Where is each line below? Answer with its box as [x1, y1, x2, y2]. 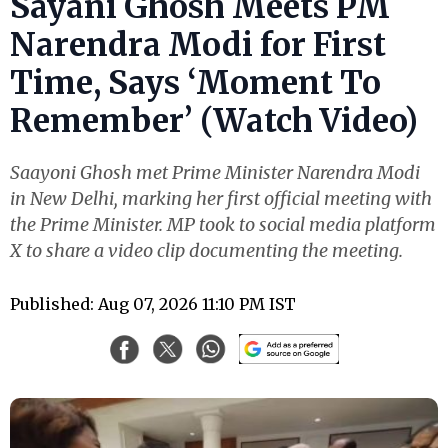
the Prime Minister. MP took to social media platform [10, 212, 436, 236]
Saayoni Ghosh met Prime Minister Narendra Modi [10, 160, 420, 184]
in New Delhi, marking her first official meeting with [10, 186, 432, 210]
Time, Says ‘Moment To [10, 62, 381, 103]
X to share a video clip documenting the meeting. [10, 238, 403, 262]
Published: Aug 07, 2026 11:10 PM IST [10, 293, 296, 314]
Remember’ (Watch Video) [10, 100, 418, 141]
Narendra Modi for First [10, 24, 386, 65]
